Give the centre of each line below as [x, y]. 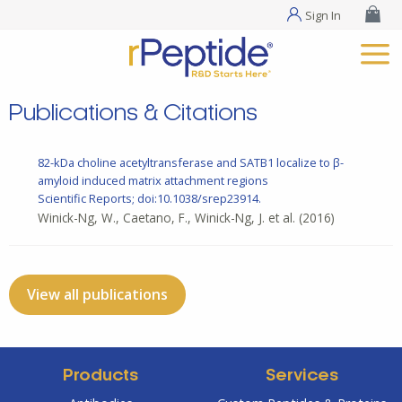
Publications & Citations [133, 114]
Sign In [323, 15]
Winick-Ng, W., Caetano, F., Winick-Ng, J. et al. [166, 218]
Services [301, 377]
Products [100, 377]
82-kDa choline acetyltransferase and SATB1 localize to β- [191, 163]
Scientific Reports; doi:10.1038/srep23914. [149, 199]
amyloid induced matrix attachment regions [153, 181]
